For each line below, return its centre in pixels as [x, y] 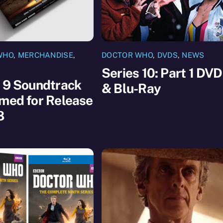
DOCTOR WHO [127, 55]
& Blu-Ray [131, 88]
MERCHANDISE [45, 55]
